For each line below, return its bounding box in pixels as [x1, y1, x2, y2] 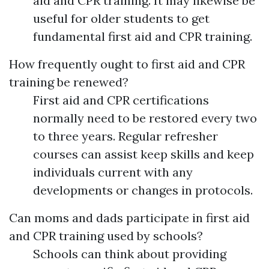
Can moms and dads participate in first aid [9, 210, 250, 226]
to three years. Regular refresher [33, 128, 218, 144]
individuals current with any [33, 165, 193, 180]
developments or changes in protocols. [33, 183, 253, 198]
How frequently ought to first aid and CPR [9, 56, 245, 72]
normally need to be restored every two [33, 110, 257, 126]
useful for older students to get [33, 11, 210, 26]
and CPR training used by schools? [9, 228, 203, 244]
